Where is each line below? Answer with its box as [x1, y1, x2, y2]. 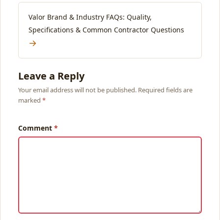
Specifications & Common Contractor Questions [28, 25, 184, 34]
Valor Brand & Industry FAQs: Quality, [28, 12, 152, 22]
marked [18, 96, 42, 105]
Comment [18, 123, 52, 133]
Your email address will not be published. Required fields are [18, 85, 192, 94]
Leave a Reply [18, 69, 84, 82]
